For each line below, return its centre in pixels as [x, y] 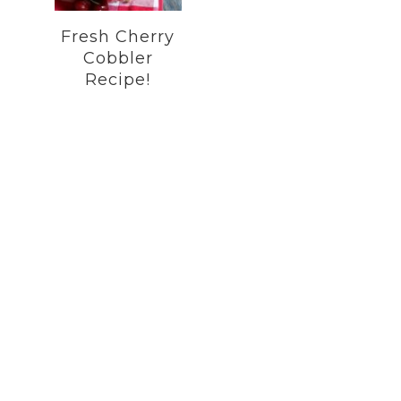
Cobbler [118, 58]
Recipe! [118, 79]
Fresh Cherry [118, 36]
